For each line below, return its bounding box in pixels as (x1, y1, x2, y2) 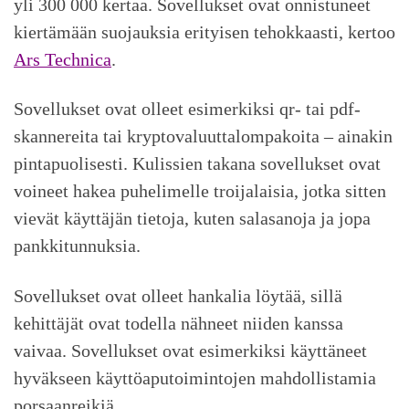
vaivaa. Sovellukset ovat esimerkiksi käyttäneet (14, 341, 367, 362)
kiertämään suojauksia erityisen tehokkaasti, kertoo (14, 21, 395, 42)
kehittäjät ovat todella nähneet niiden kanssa (14, 313, 343, 334)
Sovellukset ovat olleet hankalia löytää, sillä (14, 286, 342, 307)
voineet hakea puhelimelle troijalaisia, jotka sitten (14, 181, 386, 202)
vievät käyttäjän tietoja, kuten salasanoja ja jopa (14, 208, 371, 229)
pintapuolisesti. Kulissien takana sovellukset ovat (14, 153, 381, 174)
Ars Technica (14, 48, 111, 69)
